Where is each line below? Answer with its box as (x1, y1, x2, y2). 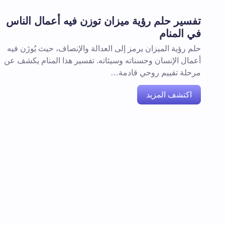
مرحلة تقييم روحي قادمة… (110, 68, 201, 77)
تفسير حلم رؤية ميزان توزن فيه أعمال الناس (6, 15, 201, 27)
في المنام (159, 28, 201, 39)
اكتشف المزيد (146, 90, 192, 99)
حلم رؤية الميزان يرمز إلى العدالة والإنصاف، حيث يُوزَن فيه (7, 44, 201, 53)
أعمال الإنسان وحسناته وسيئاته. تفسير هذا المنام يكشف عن (4, 56, 201, 65)
